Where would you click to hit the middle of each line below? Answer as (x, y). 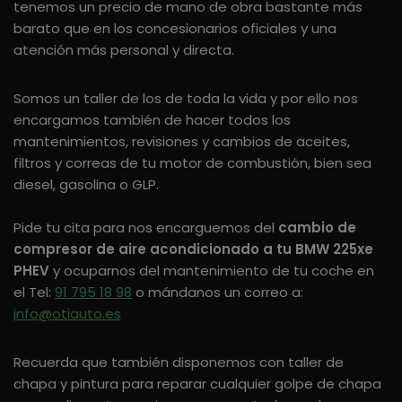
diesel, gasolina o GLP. (86, 185)
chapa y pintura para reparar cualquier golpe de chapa (197, 384)
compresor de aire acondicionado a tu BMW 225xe (193, 249)
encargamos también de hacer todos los (152, 120)
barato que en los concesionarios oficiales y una (175, 29)
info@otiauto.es (67, 314)
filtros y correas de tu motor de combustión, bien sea (192, 163)
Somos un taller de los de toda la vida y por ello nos (186, 99)
